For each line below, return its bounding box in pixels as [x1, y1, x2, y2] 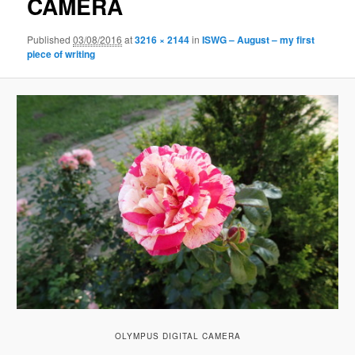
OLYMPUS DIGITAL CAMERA [114, 330, 241, 342]
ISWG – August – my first [202, 32, 315, 47]
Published [27, 32, 74, 46]
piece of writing [27, 46, 96, 61]
